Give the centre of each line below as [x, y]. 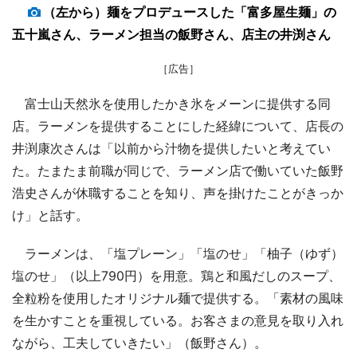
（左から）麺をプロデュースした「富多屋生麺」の [190, 12]
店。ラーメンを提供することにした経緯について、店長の [178, 126]
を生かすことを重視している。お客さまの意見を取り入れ [178, 320]
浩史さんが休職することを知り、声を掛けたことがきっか [178, 192]
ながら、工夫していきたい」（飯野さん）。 [139, 342]
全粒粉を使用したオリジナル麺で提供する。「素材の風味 [178, 298]
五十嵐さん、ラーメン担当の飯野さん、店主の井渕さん [171, 34]
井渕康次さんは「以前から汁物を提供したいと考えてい [171, 148]
